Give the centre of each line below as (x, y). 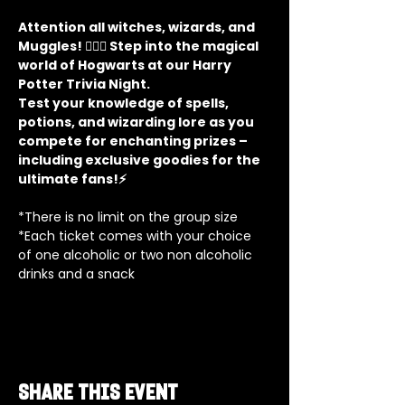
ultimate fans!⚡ (72, 179)
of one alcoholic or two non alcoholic (137, 255)
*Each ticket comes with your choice (137, 236)
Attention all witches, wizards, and (138, 27)
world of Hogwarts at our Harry (126, 65)
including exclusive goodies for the (141, 160)
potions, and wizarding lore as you (137, 122)
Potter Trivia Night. (85, 84)
